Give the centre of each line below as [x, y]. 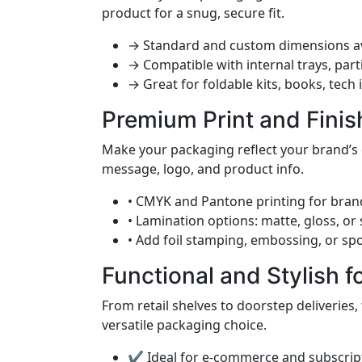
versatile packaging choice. [184, 325]
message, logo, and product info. [203, 169]
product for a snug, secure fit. [193, 13]
